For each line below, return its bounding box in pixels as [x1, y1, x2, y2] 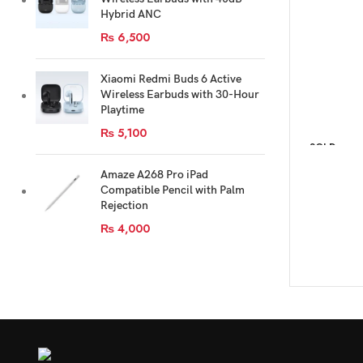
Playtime [100, 103, 144, 117]
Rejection [100, 199, 148, 212]
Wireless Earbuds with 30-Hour [100, 88, 259, 101]
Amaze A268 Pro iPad [100, 168, 208, 181]
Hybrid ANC [100, 7, 161, 21]
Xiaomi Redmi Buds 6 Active [100, 72, 241, 86]
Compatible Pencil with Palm [100, 183, 245, 197]
